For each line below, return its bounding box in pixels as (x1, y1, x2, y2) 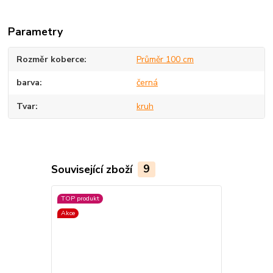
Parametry (8, 24, 63, 39)
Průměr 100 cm (136, 53, 194, 65)
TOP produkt (60, 193, 99, 203)
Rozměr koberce (16, 53, 85, 65)
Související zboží (51, 161, 135, 177)
